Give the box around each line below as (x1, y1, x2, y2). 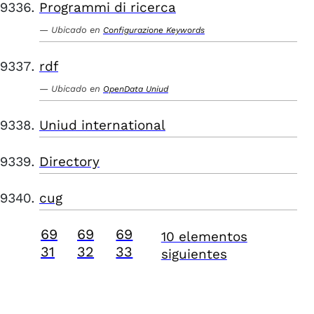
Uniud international (39, 117, 165, 133)
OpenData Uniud (103, 84, 168, 94)
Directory (39, 153, 100, 170)
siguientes (161, 246, 227, 262)
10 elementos (161, 228, 247, 245)
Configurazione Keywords (103, 25, 205, 35)
